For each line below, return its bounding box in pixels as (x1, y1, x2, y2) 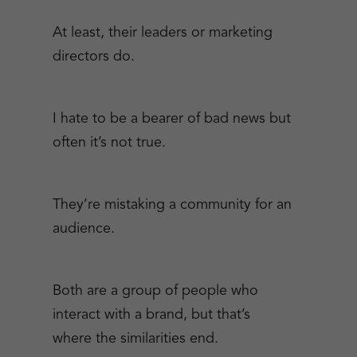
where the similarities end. (52, 331, 218, 346)
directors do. (52, 49, 135, 64)
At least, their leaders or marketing (52, 25, 273, 40)
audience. (52, 222, 115, 236)
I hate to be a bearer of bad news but (52, 112, 291, 126)
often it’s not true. (52, 135, 166, 150)
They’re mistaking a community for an (52, 198, 292, 212)
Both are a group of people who (52, 284, 258, 298)
